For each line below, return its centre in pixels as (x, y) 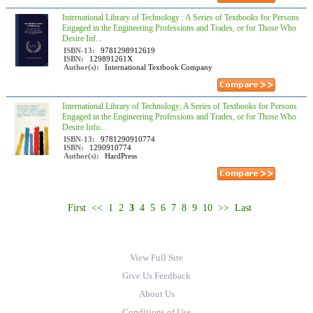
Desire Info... (84, 127)
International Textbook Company (159, 67)
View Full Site (156, 257)
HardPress (121, 156)
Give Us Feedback (156, 276)
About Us (156, 294)
